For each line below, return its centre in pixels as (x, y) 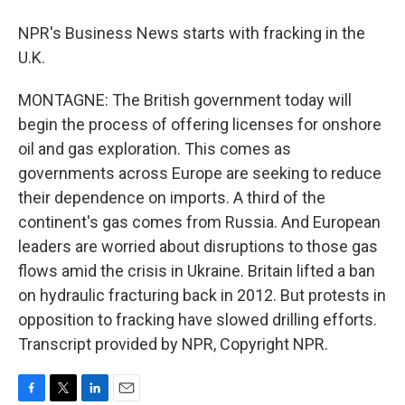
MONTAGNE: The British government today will (185, 100)
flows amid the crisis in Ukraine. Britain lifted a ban (197, 271)
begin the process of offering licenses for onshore (200, 124)
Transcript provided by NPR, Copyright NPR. (173, 344)
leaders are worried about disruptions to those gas (198, 246)
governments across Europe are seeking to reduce (200, 173)
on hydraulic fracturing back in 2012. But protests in (202, 295)
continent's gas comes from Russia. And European (199, 222)
